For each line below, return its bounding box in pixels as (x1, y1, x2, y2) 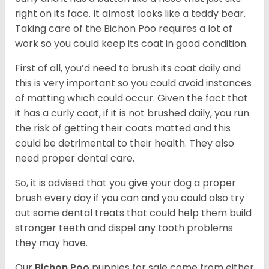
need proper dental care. (15, 151, 134, 166)
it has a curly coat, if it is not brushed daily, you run (15, 106, 249, 121)
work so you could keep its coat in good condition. (15, 37, 248, 51)
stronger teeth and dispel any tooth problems (15, 221, 233, 235)
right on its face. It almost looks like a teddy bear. (15, 7, 246, 21)
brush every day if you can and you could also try (15, 191, 244, 205)
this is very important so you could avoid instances (15, 76, 252, 91)
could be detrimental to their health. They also (15, 136, 234, 151)
